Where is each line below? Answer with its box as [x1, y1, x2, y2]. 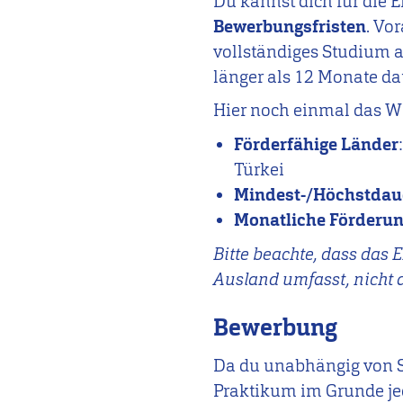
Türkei [234, 157, 285, 181]
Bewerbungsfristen [213, 14, 367, 38]
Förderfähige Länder [234, 132, 399, 156]
